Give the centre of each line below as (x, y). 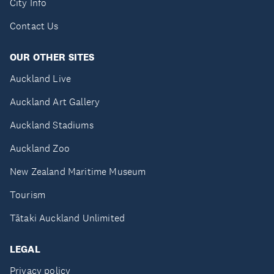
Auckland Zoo (40, 148)
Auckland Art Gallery (55, 102)
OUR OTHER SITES (52, 57)
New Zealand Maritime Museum (78, 172)
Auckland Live (41, 79)
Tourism (28, 195)
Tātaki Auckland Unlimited (67, 218)
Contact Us (34, 26)
